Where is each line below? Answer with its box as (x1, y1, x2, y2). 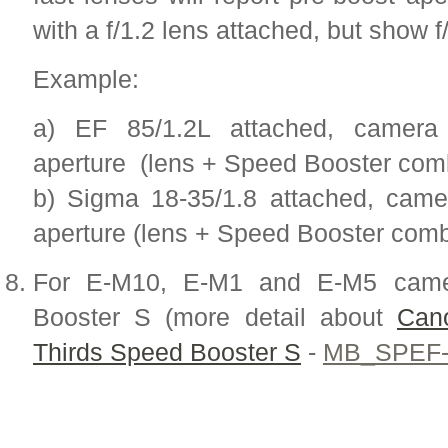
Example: (33, 64, 139, 93)
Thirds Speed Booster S (33, 337, 301, 366)
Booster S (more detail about (33, 302, 397, 331)
